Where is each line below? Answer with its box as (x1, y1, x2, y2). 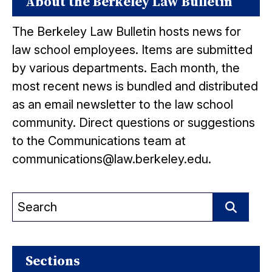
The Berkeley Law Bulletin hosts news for (12, 24, 241, 39)
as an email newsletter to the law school (12, 97, 233, 112)
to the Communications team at (12, 134, 186, 148)
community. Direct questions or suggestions (12, 115, 255, 130)
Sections (25, 251, 80, 270)
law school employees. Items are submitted (12, 42, 253, 57)
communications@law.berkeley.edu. (12, 152, 211, 166)
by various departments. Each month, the (12, 61, 240, 75)
